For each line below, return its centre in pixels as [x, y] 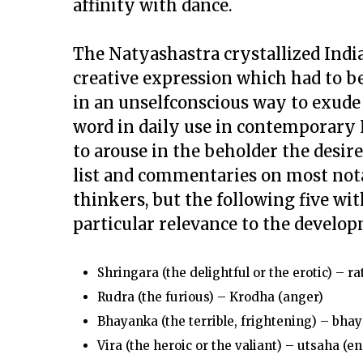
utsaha [318, 346]
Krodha [252, 297]
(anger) [299, 297]
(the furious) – [182, 297]
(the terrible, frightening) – [245, 321]
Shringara [128, 273]
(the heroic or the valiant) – [210, 346]
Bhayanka [128, 321]
